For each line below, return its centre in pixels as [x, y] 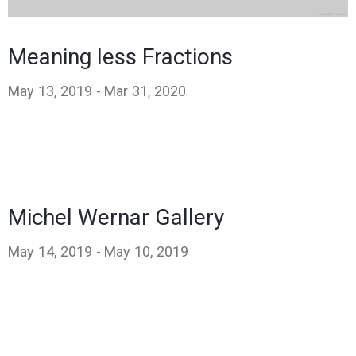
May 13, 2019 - [54, 91]
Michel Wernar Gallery [116, 217]
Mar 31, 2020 [145, 91]
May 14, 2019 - [54, 251]
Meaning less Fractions [120, 56]
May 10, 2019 [147, 251]
